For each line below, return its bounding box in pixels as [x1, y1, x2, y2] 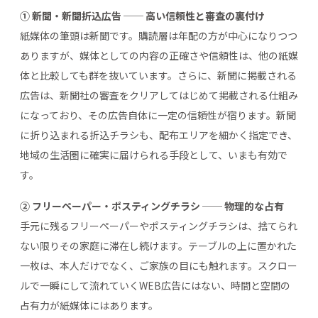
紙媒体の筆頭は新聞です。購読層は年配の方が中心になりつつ [20, 28, 297, 43]
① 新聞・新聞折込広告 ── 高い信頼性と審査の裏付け [20, 8, 265, 23]
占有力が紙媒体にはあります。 [20, 297, 158, 312]
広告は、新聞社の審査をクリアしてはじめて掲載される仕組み [20, 87, 298, 102]
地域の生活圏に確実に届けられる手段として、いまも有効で [20, 147, 287, 162]
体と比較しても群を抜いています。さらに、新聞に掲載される [20, 67, 297, 82]
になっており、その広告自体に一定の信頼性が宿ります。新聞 [20, 107, 296, 122]
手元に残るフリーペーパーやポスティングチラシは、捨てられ [20, 218, 297, 233]
